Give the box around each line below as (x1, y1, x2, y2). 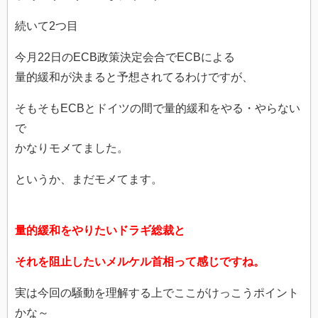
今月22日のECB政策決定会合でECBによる (15, 51, 235, 64)
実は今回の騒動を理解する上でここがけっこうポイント (15, 287, 299, 300)
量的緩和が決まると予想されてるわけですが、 (15, 71, 253, 84)
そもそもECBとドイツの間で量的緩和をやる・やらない (15, 102, 300, 115)
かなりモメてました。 (15, 142, 128, 155)
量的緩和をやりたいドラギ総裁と (15, 224, 185, 237)
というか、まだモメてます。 (15, 173, 163, 186)
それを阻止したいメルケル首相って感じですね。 (15, 256, 265, 268)
